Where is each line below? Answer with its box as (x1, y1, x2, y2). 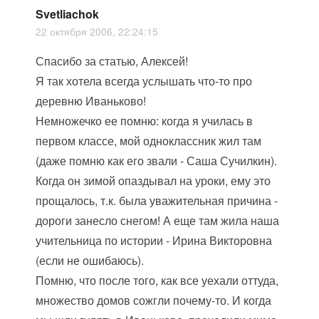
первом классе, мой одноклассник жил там (36, 132, 262, 149)
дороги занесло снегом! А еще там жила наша (36, 212, 280, 229)
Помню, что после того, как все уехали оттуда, (36, 272, 279, 288)
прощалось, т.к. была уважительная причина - (36, 192, 278, 209)
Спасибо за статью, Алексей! (36, 53, 189, 69)
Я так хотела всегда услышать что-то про (36, 73, 253, 89)
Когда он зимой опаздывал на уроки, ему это (36, 172, 271, 189)
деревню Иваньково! (36, 93, 147, 109)
